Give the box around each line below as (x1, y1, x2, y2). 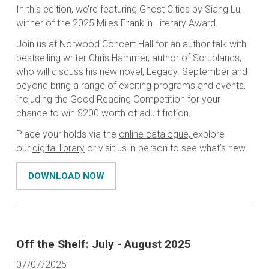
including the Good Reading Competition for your (16, 94, 220, 106)
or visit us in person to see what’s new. (86, 142, 247, 154)
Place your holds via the (16, 128, 119, 141)
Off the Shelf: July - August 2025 (16, 237, 191, 252)
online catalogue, (118, 128, 193, 141)
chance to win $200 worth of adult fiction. (16, 107, 191, 119)
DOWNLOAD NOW (28, 171, 104, 182)
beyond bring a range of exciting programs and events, (16, 80, 246, 92)
